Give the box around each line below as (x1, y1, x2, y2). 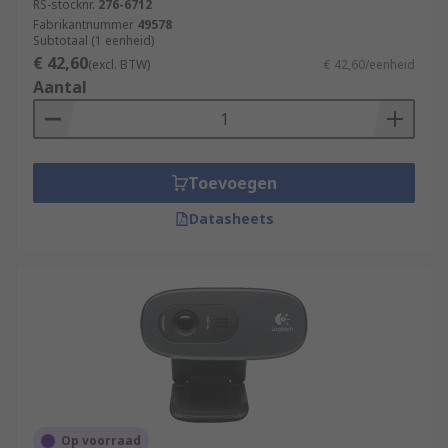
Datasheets (188, 209, 274, 228)
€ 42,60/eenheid (324, 56, 415, 73)
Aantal (33, 76, 87, 98)
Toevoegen (187, 172, 277, 194)
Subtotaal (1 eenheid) (33, 32, 154, 49)
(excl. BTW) (88, 56, 150, 73)
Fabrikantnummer (33, 16, 134, 33)
